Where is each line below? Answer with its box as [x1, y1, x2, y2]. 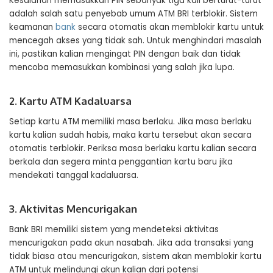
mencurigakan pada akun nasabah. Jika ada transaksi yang [9, 237, 253, 249]
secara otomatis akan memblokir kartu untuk [76, 21, 264, 33]
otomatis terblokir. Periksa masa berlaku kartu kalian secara [9, 143, 257, 154]
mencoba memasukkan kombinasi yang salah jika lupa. [9, 62, 235, 73]
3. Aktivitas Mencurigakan [9, 202, 137, 215]
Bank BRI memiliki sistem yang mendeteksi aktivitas [9, 224, 219, 235]
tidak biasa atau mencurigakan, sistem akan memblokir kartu [9, 250, 261, 262]
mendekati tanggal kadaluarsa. [9, 169, 138, 181]
